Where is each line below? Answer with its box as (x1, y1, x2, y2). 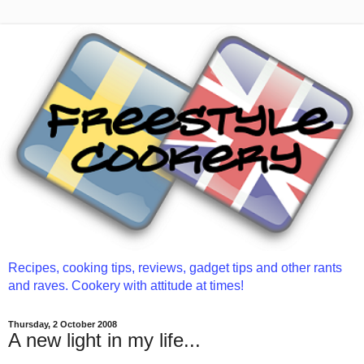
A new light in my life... (8, 328, 201, 351)
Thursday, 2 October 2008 (8, 318, 117, 329)
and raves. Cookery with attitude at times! (8, 278, 244, 292)
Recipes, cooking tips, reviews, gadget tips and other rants (8, 260, 342, 275)
